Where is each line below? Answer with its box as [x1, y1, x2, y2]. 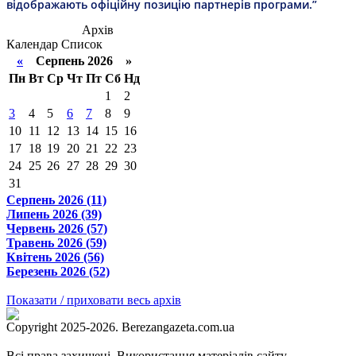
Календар [6, 37, 58, 51]
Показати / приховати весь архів [6, 292, 181, 307]
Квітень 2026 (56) [6, 250, 104, 264]
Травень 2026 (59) [6, 235, 106, 250]
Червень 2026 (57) [6, 221, 107, 235]
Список [61, 37, 103, 51]
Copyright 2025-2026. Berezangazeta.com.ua [6, 319, 234, 334]
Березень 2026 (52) [6, 264, 110, 278]
